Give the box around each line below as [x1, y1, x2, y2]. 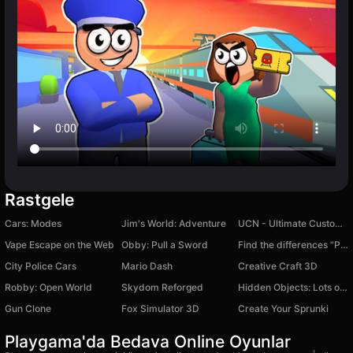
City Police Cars [5, 260, 76, 273]
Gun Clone [5, 303, 51, 315]
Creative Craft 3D [238, 260, 318, 273]
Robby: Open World [5, 281, 92, 294]
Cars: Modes [5, 217, 61, 230]
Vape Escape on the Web [5, 239, 114, 251]
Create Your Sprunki [238, 303, 329, 315]
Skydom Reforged [121, 281, 203, 294]
